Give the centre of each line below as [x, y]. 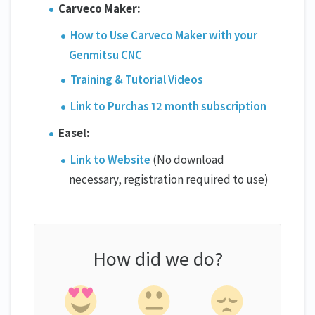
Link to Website [111, 160]
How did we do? [157, 258]
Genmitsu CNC [105, 55]
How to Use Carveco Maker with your [164, 36]
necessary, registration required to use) [169, 180]
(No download [188, 160]
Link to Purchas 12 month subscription [169, 107]
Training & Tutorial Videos [137, 80]
